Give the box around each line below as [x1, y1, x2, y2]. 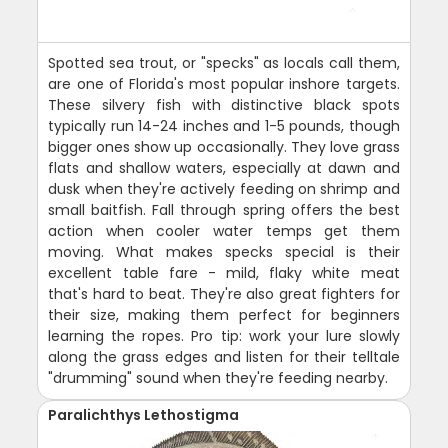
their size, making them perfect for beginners [48, 305, 400, 325]
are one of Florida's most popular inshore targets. [48, 74, 400, 94]
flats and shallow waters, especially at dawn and [48, 158, 400, 178]
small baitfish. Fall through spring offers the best [48, 200, 400, 220]
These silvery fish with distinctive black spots [48, 95, 400, 115]
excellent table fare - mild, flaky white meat [48, 263, 400, 283]
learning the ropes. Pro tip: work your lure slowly [48, 326, 400, 346]
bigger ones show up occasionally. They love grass [48, 137, 400, 157]
